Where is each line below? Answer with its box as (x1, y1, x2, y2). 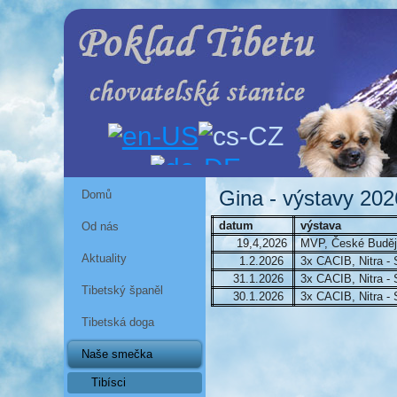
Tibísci (91, 376, 126, 389)
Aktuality (82, 252, 127, 265)
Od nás (82, 220, 119, 233)
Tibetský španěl (82, 284, 163, 297)
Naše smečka (82, 347, 152, 361)
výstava (297, 219, 341, 232)
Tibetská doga (82, 315, 154, 329)
